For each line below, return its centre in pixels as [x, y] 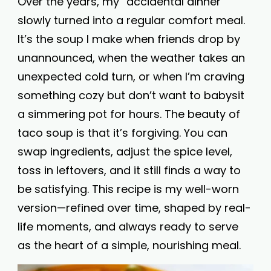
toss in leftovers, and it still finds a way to [129, 170]
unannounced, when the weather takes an [131, 58]
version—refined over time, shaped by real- [134, 208]
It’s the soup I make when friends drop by [129, 39]
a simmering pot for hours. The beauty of [129, 114]
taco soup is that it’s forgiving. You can [122, 133]
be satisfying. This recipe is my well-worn [128, 189]
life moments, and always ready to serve [128, 227]
